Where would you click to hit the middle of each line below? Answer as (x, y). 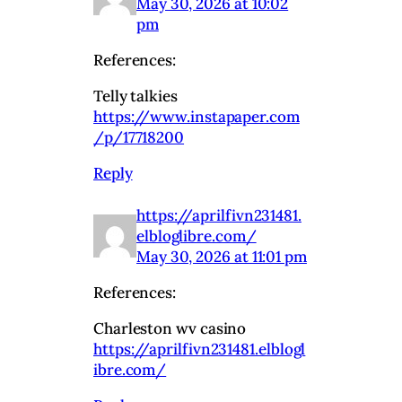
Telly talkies (135, 96)
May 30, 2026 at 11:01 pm (222, 256)
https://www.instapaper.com (197, 116)
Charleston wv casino (170, 329)
